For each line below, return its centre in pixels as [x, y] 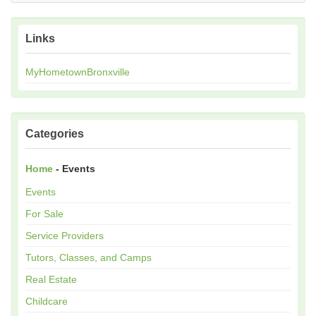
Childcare [47, 302]
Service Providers [65, 236]
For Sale [44, 214]
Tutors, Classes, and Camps [89, 258]
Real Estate [51, 280]
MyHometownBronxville [78, 72]
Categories [55, 134]
